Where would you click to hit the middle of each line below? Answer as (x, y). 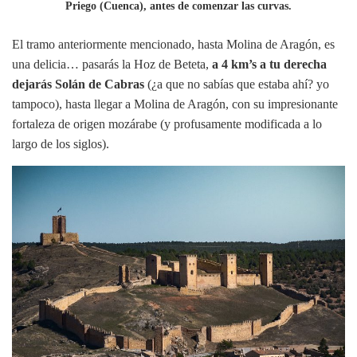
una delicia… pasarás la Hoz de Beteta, (112, 64)
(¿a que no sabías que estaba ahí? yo (237, 84)
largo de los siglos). (61, 143)
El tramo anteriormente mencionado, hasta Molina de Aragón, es (173, 44)
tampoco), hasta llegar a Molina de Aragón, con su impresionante (175, 104)
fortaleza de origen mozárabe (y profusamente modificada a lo (167, 124)
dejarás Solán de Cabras (78, 84)
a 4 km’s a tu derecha (269, 64)
